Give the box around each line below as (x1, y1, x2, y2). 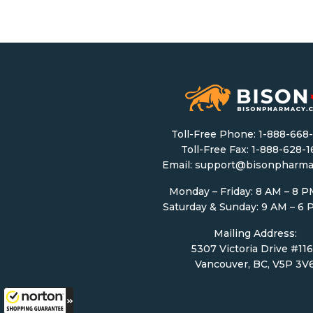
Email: (161, 159, 195, 172)
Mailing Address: (213, 227, 297, 240)
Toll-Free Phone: (171, 128, 259, 141)
